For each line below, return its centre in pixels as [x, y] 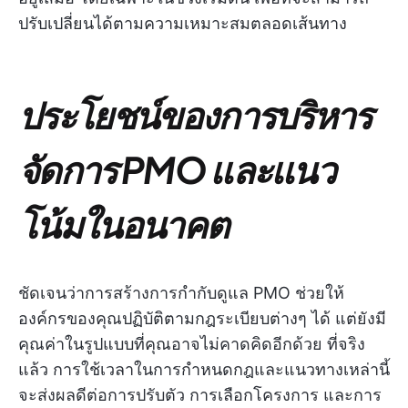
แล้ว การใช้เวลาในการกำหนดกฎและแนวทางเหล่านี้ [204, 370]
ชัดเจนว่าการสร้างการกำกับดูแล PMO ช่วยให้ [181, 293]
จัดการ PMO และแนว [177, 169]
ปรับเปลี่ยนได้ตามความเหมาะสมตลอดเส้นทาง [183, 24]
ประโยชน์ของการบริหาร [195, 115]
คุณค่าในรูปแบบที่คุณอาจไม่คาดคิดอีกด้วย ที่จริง [192, 344]
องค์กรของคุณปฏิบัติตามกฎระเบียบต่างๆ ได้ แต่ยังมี [202, 319]
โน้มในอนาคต [123, 224]
